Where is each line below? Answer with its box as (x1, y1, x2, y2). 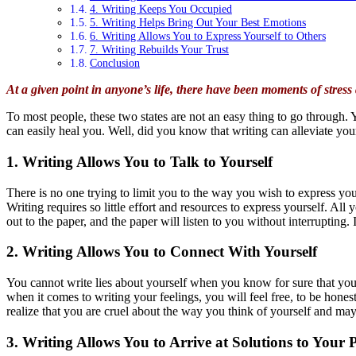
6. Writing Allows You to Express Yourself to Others (89, 29, 326, 43)
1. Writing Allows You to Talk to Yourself (6, 153, 273, 170)
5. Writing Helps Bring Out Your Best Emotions (89, 16, 306, 29)
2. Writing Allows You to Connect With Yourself (6, 243, 317, 261)
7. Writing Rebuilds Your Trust (89, 43, 229, 56)
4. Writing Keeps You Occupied (89, 2, 232, 16)
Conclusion (89, 56, 140, 70)
